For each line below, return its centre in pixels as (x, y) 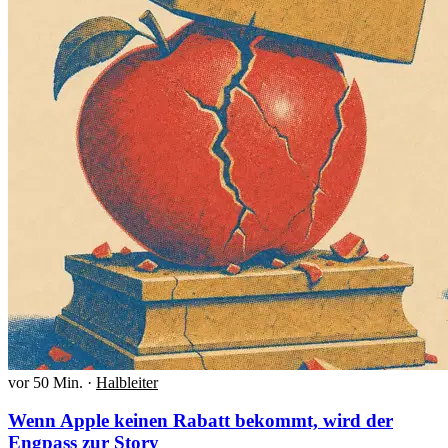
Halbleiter (127, 382)
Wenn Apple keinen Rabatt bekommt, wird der (200, 421)
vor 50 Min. (45, 382)
